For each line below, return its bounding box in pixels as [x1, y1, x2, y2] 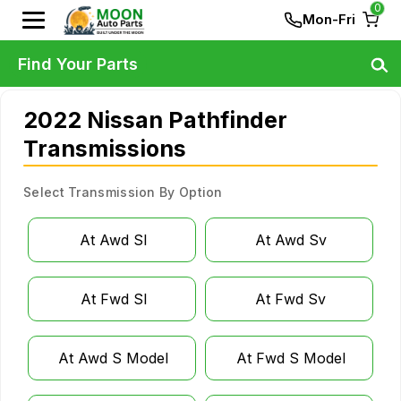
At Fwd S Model [235, 349, 346, 367]
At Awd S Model [58, 349, 168, 367]
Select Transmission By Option [23, 184, 223, 200]
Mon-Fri [303, 11, 355, 28]
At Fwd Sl [80, 290, 147, 308]
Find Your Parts [18, 54, 138, 73]
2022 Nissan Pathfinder [23, 107, 287, 133]
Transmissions [23, 135, 186, 162]
